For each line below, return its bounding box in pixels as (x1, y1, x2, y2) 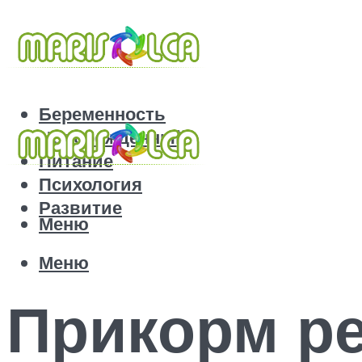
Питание (39, 149, 113, 173)
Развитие (39, 196, 122, 220)
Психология (39, 172, 142, 196)
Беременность (39, 102, 166, 126)
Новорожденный (39, 125, 187, 149)
